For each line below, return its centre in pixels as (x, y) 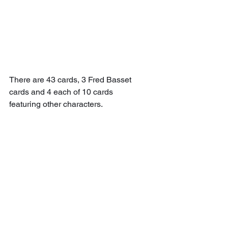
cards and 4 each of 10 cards (62, 92)
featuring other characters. (56, 104)
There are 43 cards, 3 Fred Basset (71, 79)
